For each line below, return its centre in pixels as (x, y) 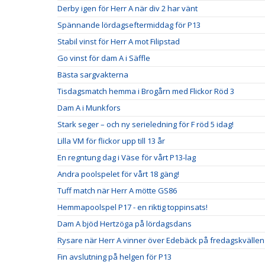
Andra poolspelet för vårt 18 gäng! (118, 174)
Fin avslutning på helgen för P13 (114, 257)
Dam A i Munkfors (89, 108)
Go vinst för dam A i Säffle (104, 58)
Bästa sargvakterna (93, 75)
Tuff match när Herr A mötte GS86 (117, 190)
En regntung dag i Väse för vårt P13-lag (127, 157)
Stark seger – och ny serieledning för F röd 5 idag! (146, 124)
